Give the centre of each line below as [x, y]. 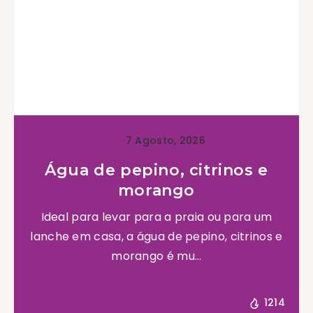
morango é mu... [156, 256]
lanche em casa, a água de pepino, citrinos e [156, 236]
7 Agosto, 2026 [164, 140]
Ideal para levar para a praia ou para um [156, 217]
